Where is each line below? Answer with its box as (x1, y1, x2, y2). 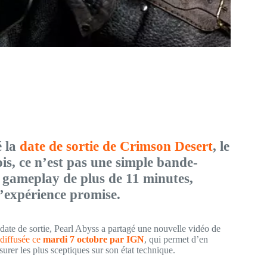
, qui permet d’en (144, 234, 208, 244)
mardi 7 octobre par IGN (43, 234, 144, 244)
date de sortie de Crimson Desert (20, 138, 213, 154)
